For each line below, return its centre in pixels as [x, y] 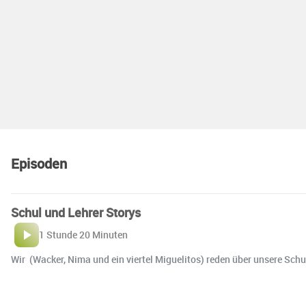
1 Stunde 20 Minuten [83, 235]
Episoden [39, 164]
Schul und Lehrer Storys [76, 213]
